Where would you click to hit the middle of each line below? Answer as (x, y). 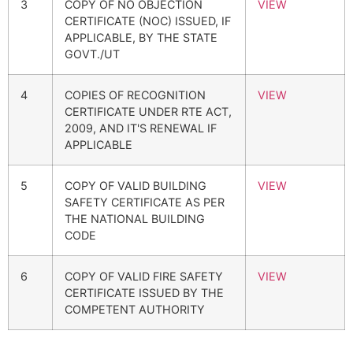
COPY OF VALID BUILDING (136, 185)
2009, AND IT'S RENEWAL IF (141, 128)
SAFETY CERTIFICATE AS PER (145, 202)
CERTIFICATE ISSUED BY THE (144, 292)
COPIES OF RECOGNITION (135, 95)
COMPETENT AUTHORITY (135, 309)
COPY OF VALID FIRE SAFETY (144, 276)
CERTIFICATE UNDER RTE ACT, (148, 111)
